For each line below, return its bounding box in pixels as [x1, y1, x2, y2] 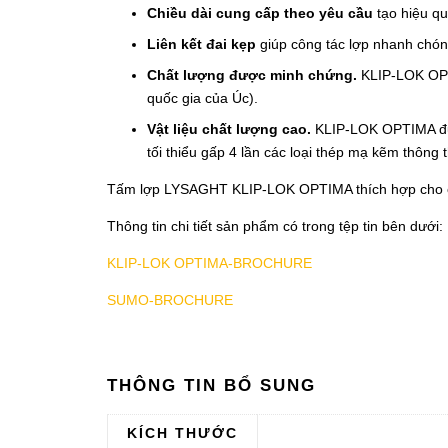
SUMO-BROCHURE [107, 291, 233, 308]
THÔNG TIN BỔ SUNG [107, 375, 316, 395]
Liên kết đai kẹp [147, 35, 256, 52]
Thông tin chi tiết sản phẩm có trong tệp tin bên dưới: [107, 217, 443, 234]
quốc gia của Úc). [147, 89, 258, 106]
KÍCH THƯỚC [127, 424, 238, 441]
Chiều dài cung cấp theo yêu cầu [147, 4, 373, 21]
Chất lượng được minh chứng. [147, 66, 357, 83]
